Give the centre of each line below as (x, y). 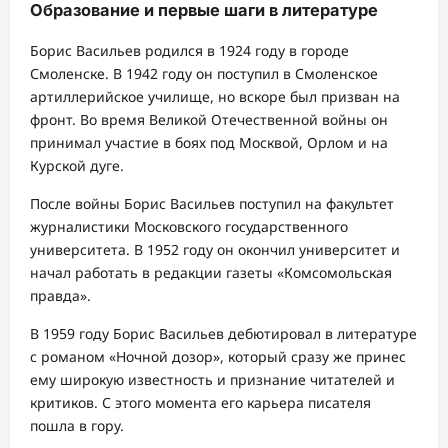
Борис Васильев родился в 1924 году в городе (189, 50)
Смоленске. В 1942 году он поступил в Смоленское (204, 73)
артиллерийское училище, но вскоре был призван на (215, 96)
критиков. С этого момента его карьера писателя (200, 402)
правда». (60, 295)
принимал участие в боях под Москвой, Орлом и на (209, 142)
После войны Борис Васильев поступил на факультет (212, 203)
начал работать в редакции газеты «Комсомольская (211, 272)
